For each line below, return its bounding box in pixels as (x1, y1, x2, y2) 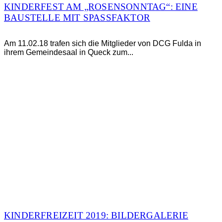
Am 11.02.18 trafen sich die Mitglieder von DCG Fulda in (4, 39, 201, 48)
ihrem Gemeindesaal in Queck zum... (4, 48, 133, 56)
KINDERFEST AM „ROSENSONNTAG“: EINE (4, 1, 198, 12)
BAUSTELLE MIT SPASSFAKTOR (4, 12, 144, 23)
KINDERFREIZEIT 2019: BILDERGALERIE (4, 210, 188, 221)
